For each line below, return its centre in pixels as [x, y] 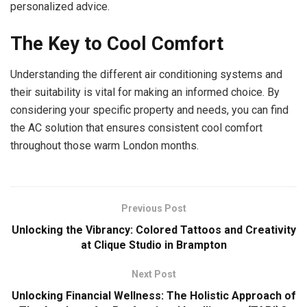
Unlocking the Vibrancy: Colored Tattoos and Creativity [153, 230]
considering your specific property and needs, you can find [149, 110]
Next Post [153, 274]
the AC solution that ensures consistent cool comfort [136, 127]
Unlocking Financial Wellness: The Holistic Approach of [153, 295]
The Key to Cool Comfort [117, 44]
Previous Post [153, 208]
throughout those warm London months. [105, 145]
